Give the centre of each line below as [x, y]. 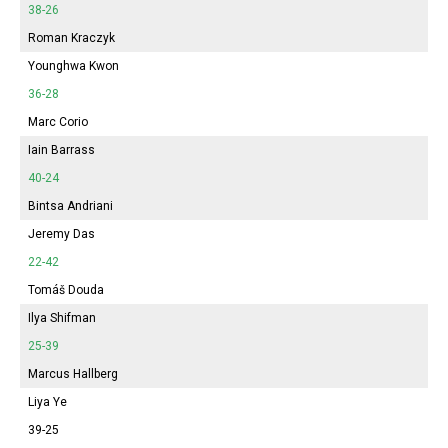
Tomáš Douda [66, 289]
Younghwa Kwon [73, 65]
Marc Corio [58, 121]
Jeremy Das [61, 233]
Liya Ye [47, 401]
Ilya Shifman [62, 317]
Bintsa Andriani [70, 205]
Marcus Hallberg [73, 373]
